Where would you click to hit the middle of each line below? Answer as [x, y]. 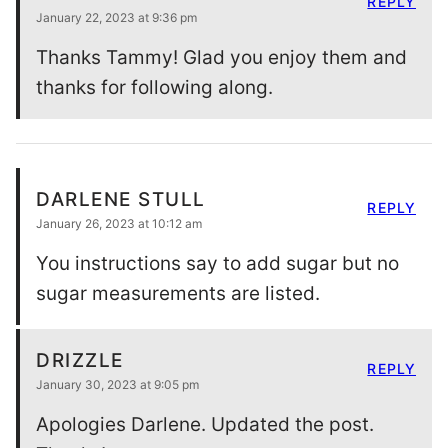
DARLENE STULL [121, 200]
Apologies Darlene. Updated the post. [205, 425]
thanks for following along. [154, 88]
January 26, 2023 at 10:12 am [119, 224]
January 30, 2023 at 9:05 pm [117, 385]
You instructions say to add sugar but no [217, 264]
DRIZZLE [80, 361]
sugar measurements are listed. [178, 294]
